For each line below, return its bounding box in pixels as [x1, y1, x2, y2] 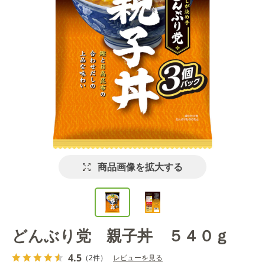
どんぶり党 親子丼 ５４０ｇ [12, 227, 230, 245]
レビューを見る [113, 252, 163, 263]
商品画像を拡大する [97, 161, 183, 172]
